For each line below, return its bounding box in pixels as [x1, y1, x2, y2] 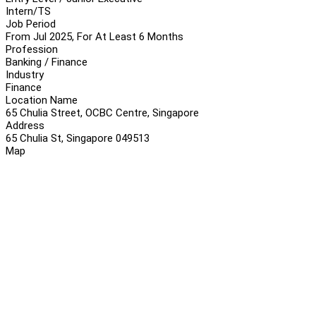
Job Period [6, 17, 56, 30]
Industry [6, 68, 44, 81]
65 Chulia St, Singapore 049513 [6, 131, 150, 145]
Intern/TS [6, 4, 51, 18]
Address [6, 119, 44, 132]
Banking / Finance [6, 55, 87, 68]
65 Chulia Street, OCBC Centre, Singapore [6, 106, 199, 119]
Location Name [6, 93, 78, 107]
